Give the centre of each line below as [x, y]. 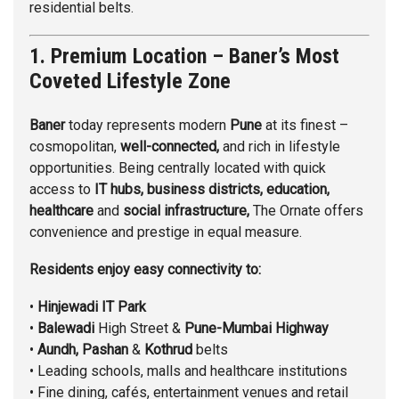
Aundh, [58, 350]
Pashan [105, 350]
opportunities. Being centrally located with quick [178, 168]
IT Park [122, 307]
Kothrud [168, 350]
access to [62, 190]
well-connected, [170, 147]
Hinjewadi [68, 307]
